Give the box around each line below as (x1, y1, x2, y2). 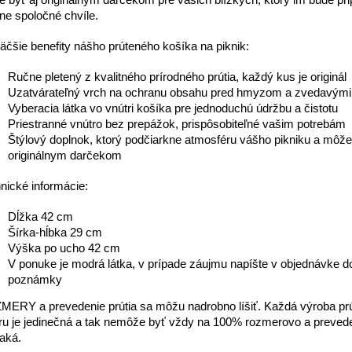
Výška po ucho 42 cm (8, 242, 120, 255)
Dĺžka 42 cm (8, 211, 73, 224)
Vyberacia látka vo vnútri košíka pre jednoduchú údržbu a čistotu (8, 102, 338, 115)
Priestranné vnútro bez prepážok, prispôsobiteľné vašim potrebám (8, 118, 346, 131)
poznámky (8, 273, 62, 287)
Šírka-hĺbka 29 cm (8, 226, 102, 240)
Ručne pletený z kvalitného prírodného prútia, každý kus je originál (8, 71, 346, 84)
